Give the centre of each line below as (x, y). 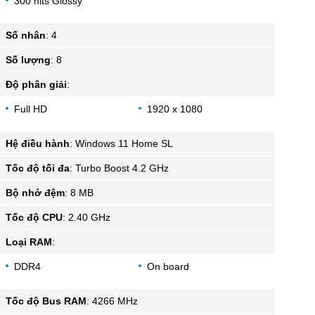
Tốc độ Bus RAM (46, 301)
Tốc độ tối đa (38, 168)
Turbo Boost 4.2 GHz (122, 168)
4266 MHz (115, 301)
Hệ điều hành (38, 143)
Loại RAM (29, 242)
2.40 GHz (89, 217)
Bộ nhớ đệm (35, 192)
